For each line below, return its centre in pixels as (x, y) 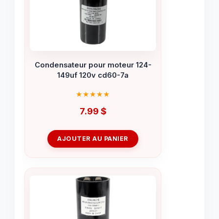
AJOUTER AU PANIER (93, 138)
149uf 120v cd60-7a (93, 76)
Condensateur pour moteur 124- (93, 65)
